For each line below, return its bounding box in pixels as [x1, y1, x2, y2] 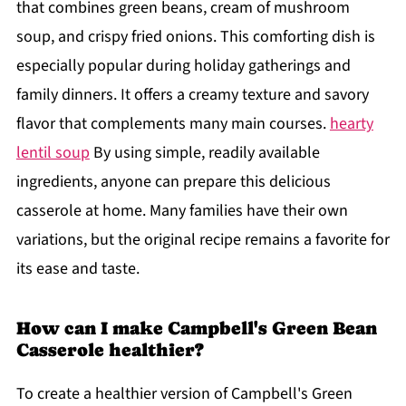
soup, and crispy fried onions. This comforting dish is [15, 25, 375, 49]
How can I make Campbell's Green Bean [15, 317, 377, 340]
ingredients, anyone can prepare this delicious [15, 170, 331, 194]
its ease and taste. [15, 257, 140, 281]
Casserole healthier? [15, 339, 204, 362]
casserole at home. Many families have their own [15, 199, 348, 223]
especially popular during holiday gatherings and [15, 54, 351, 78]
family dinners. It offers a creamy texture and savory [15, 83, 369, 107]
